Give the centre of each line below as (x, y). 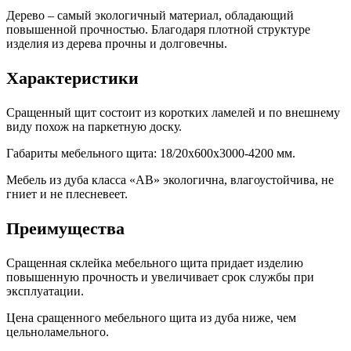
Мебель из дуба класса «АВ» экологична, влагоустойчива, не (170, 180)
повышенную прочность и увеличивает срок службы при (160, 277)
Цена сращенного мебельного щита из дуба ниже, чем (151, 318)
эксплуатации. (45, 291)
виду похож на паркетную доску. (94, 127)
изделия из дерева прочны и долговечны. (117, 44)
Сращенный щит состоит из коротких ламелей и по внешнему (173, 113)
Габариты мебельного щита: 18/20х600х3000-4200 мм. (151, 154)
